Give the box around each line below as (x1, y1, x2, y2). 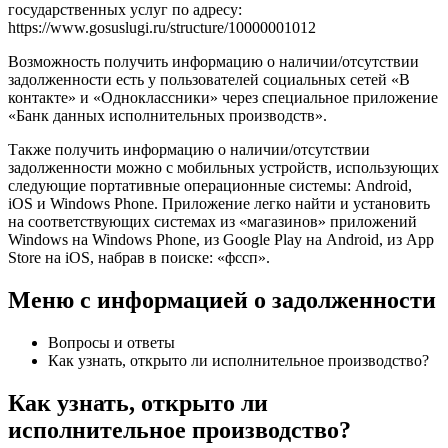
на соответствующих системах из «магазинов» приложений (8, 213, 417, 230)
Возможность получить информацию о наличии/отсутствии (8, 53, 419, 70)
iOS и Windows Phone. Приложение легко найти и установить (8, 195, 430, 212)
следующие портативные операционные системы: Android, (8, 177, 412, 194)
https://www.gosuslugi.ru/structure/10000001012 (8, 19, 316, 36)
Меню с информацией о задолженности (8, 286, 436, 313)
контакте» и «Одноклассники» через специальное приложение (8, 89, 438, 106)
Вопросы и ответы (48, 333, 175, 351)
